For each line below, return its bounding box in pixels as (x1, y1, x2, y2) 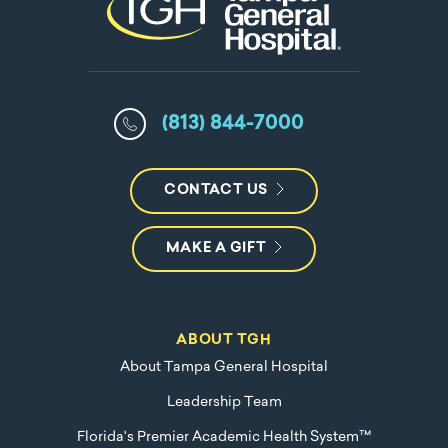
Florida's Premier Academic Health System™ (77, 429, 371, 445)
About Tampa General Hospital (120, 359, 328, 375)
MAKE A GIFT (165, 240, 267, 256)
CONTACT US (164, 182, 268, 198)
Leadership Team (166, 394, 282, 410)
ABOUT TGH (176, 332, 272, 348)
